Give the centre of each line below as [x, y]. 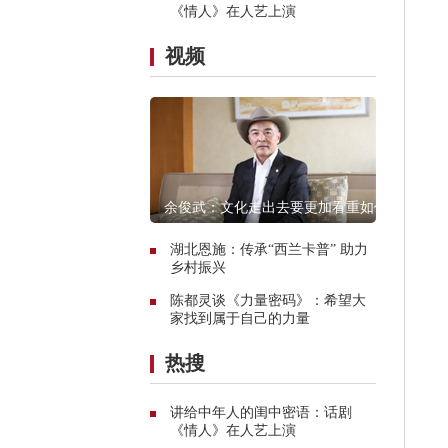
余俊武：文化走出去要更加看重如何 [276, 207]
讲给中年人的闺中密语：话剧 [261, 412]
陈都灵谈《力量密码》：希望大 [268, 300]
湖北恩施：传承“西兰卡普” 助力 [269, 249]
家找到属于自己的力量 [240, 318]
